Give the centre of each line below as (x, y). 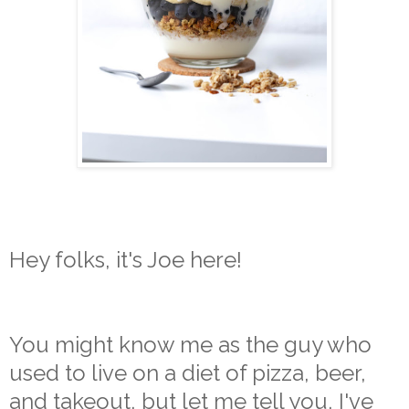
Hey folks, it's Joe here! (128, 259)
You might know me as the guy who (190, 345)
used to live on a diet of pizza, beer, (188, 373)
